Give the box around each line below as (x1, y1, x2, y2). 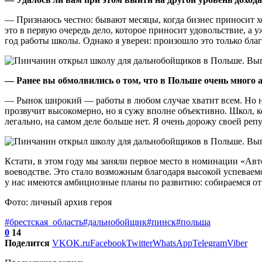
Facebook (90, 238, 126, 249)
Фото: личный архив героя (5, 197, 112, 208)
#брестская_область (5, 217, 83, 227)
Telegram (192, 238, 227, 249)
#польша (176, 217, 211, 227)
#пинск (147, 217, 176, 227)
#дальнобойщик (83, 217, 147, 227)
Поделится (5, 238, 50, 249)
